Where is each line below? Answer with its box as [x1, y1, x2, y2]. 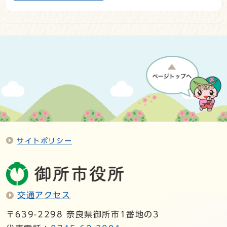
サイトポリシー [17, 137, 72, 145]
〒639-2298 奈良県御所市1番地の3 [6, 210, 160, 218]
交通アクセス [17, 191, 71, 199]
